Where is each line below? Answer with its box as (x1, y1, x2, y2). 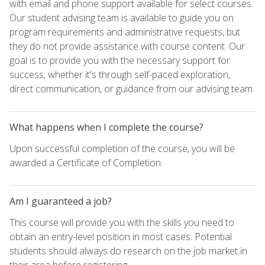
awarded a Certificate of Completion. (9, 156, 163, 169)
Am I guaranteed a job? (9, 194, 112, 208)
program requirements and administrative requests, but (9, 25, 240, 38)
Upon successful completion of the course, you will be (9, 141, 235, 155)
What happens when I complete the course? (9, 120, 203, 134)
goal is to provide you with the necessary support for (9, 53, 230, 67)
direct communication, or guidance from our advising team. (9, 82, 254, 95)
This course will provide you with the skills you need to (9, 215, 234, 229)
